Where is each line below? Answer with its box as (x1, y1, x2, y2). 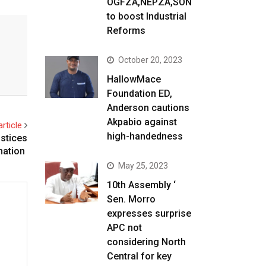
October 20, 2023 (118, 55, 183, 65)
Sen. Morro (107, 194, 156, 205)
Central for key (107, 251, 172, 262)
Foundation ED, (107, 88, 173, 99)
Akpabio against (107, 116, 178, 128)
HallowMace (107, 74, 161, 85)
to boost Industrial (107, 11, 187, 22)
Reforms (107, 25, 146, 36)
